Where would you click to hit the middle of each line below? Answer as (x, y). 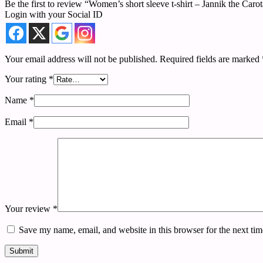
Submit (21, 251)
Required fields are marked (211, 59)
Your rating (27, 79)
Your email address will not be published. (81, 59)
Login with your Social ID (54, 14)
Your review (29, 208)
